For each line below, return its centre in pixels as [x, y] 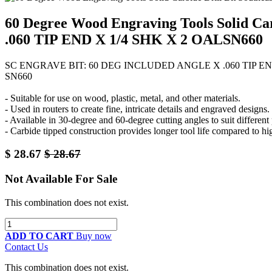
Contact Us [26, 246]
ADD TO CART [39, 236]
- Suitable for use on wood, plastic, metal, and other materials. [123, 98]
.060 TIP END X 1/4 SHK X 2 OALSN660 [134, 39]
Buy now [94, 236]
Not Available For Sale [61, 179]
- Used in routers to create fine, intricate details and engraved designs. [137, 109]
